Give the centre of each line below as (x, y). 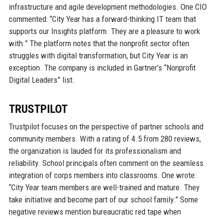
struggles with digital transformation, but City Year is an (98, 56)
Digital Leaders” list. (42, 80)
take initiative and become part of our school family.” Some (103, 200)
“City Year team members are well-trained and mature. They (104, 188)
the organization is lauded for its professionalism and (95, 151)
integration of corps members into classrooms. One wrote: (102, 175)
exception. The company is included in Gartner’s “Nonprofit (102, 68)
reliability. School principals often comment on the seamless (106, 163)
